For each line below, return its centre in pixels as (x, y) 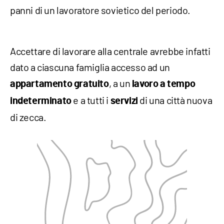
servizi (124, 101)
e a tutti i (91, 100)
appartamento (41, 84)
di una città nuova (175, 100)
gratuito (91, 84)
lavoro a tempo (163, 84)
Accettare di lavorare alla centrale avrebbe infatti (110, 51)
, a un (120, 83)
